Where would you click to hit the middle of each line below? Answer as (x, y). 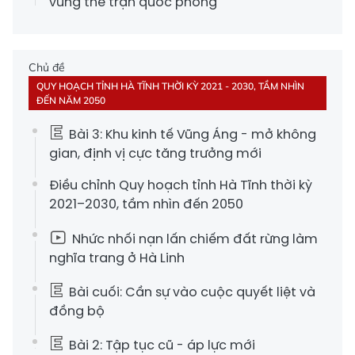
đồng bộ (77, 311)
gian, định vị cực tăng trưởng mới (155, 153)
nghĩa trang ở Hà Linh (117, 258)
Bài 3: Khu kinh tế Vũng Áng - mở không (191, 134)
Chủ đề (47, 67)
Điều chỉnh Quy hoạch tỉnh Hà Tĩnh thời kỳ (181, 185)
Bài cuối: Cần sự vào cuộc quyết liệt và (191, 292)
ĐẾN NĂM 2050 (71, 100)
